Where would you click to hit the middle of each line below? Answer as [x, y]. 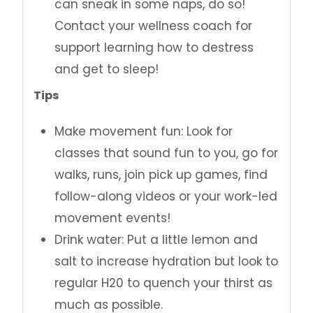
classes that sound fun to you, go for [166, 153]
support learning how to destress [154, 48]
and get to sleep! [107, 70]
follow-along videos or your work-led [166, 197]
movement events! [112, 218]
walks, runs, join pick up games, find [161, 175]
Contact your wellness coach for [153, 26]
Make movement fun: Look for [144, 132]
